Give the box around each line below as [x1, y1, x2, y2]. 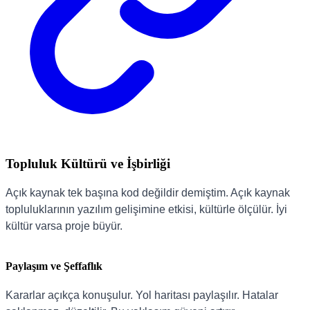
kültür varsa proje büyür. [6, 219, 122, 232]
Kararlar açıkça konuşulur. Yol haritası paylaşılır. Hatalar [6, 289, 278, 302]
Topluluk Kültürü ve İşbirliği [6, 156, 170, 171]
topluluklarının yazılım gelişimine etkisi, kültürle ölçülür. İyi [6, 203, 287, 215]
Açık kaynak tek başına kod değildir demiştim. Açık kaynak [6, 186, 290, 199]
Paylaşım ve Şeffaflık [6, 259, 102, 272]
